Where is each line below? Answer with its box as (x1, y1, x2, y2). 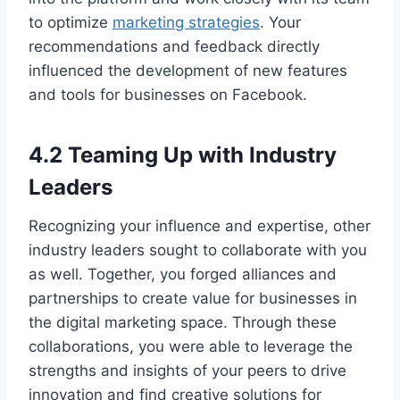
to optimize (29, 13, 112, 32)
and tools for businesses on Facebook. (29, 86, 307, 104)
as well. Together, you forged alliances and (29, 265, 337, 284)
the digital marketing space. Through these (29, 313, 337, 332)
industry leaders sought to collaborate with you (29, 241, 367, 260)
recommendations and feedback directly (29, 37, 320, 56)
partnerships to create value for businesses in (29, 289, 357, 308)
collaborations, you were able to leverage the (29, 337, 353, 356)
